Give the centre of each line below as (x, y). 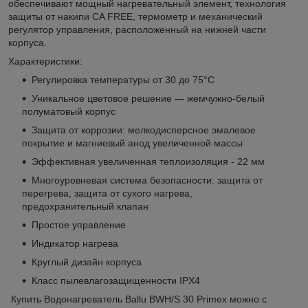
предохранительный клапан (85, 206)
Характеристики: (45, 61)
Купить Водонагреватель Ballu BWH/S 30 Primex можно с (137, 299)
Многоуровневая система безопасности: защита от (147, 180)
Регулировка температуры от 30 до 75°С (123, 79)
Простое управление (79, 224)
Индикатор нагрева (75, 243)
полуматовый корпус (69, 111)
